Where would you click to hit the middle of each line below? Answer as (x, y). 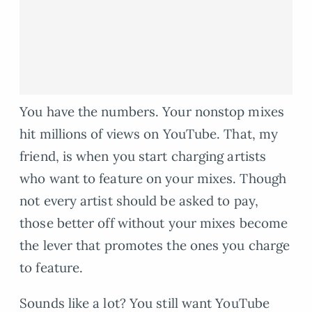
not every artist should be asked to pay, (139, 201)
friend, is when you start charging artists (143, 156)
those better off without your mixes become (154, 223)
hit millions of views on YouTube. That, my (149, 134)
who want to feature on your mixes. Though (153, 179)
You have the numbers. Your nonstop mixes (152, 112)
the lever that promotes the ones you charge (155, 245)
